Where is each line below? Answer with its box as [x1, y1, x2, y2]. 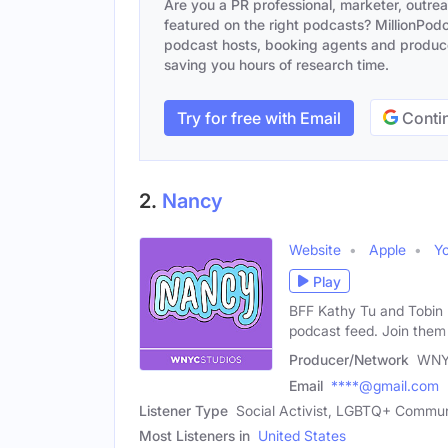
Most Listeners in [139, 426, 250, 444]
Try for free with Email [177, 107, 341, 128]
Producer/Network [289, 350, 409, 368]
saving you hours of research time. [164, 56, 389, 73]
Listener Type [139, 401, 228, 419]
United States [258, 426, 346, 444]
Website [289, 241, 341, 258]
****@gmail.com [331, 376, 439, 394]
